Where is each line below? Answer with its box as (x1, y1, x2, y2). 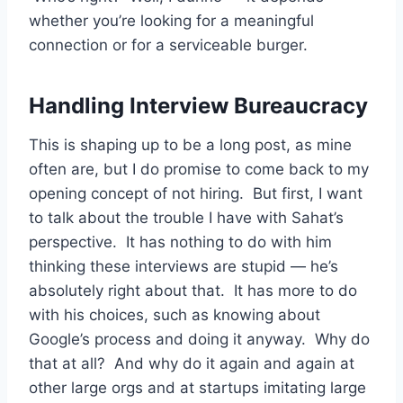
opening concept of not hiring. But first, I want (29, 184, 363, 202)
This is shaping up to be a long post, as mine (29, 135, 352, 154)
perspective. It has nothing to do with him (29, 232, 332, 251)
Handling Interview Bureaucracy (29, 92, 368, 119)
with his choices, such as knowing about (29, 305, 320, 324)
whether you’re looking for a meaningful (29, 11, 314, 30)
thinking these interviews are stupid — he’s (29, 256, 338, 275)
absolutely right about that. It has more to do (29, 281, 357, 300)
